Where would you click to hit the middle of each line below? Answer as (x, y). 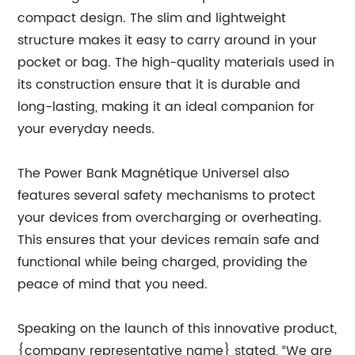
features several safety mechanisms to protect (167, 195)
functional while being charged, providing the (163, 262)
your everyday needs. (86, 129)
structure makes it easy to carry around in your (168, 40)
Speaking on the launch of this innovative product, (177, 328)
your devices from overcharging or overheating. (170, 218)
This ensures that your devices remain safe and (169, 240)
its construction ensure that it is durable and (159, 84)
